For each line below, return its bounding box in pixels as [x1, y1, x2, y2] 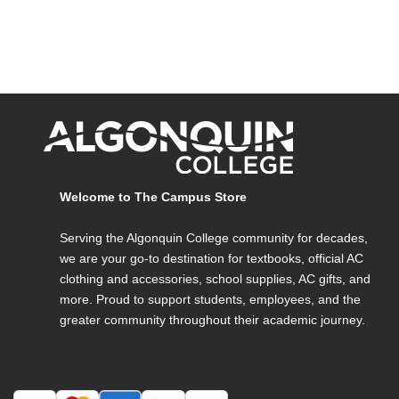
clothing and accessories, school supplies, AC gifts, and [60, 271, 370, 286]
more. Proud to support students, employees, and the [60, 291, 361, 306]
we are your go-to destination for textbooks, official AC [60, 250, 363, 265]
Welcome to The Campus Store [60, 189, 247, 204]
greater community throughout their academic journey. [60, 312, 365, 327]
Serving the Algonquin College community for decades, [60, 230, 368, 245]
